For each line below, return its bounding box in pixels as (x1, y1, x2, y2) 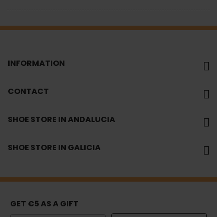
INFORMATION (8, 57, 65, 69)
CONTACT (8, 85, 49, 97)
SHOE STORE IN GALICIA (8, 141, 101, 153)
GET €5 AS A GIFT (10, 198, 78, 210)
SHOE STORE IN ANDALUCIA (8, 113, 115, 125)
